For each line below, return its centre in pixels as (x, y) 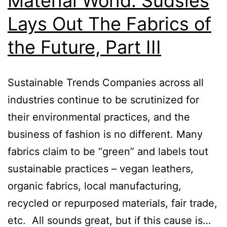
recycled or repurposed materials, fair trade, (112, 203)
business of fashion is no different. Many (105, 134)
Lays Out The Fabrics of (109, 24)
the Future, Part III (84, 47)
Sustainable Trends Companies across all (106, 83)
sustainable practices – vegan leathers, (101, 169)
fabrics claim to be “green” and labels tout (108, 152)
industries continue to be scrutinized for (103, 100)
